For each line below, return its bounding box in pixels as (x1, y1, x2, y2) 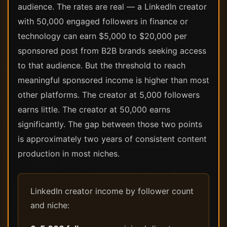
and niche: (30, 200, 69, 210)
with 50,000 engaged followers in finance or (18, 16, 188, 26)
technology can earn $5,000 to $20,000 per (18, 31, 187, 41)
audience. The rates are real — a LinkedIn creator (18, 2, 207, 12)
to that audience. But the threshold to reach (18, 60, 185, 70)
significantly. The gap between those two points (18, 119, 202, 129)
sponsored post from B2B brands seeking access (18, 46, 206, 56)
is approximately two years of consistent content (18, 134, 207, 144)
